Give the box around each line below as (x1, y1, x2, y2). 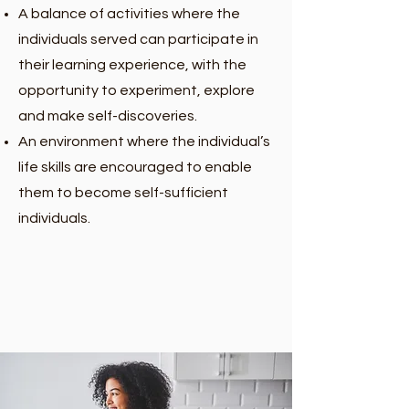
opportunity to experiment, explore (18, 83, 255, 98)
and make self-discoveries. (18, 109, 197, 123)
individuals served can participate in (18, 32, 258, 47)
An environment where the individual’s (18, 134, 270, 149)
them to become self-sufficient (18, 185, 228, 200)
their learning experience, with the (18, 58, 246, 72)
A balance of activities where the (18, 6, 240, 21)
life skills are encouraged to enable (18, 160, 252, 174)
